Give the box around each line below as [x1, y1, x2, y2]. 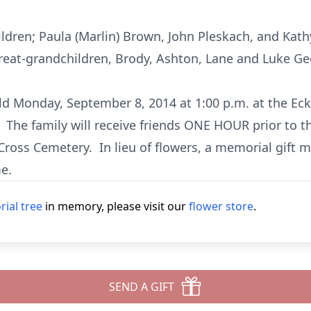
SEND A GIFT [109, 279, 174, 294]
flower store [189, 199, 253, 214]
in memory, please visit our [42, 199, 189, 214]
